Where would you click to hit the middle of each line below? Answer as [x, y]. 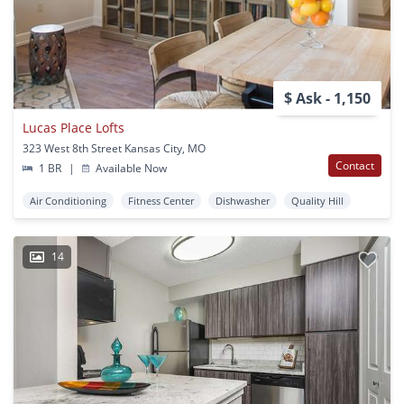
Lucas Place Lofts [73, 127]
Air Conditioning [68, 200]
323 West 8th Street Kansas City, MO [114, 148]
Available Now [130, 168]
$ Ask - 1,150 [327, 98]
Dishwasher [243, 200]
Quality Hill [317, 200]
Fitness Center [161, 200]
